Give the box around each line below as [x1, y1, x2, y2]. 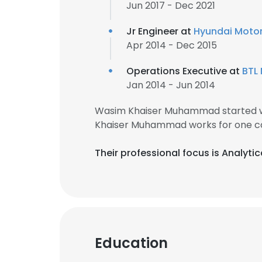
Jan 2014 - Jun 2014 [126, 78, 215, 92]
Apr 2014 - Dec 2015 [126, 39, 217, 52]
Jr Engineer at [126, 25, 194, 38]
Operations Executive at [126, 64, 242, 78]
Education [95, 233, 168, 253]
